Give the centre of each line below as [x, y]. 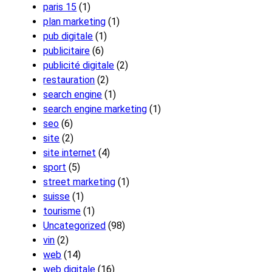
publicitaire [67, 50]
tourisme [62, 211]
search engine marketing [95, 109]
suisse [57, 196]
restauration [69, 80]
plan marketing [75, 21]
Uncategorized [75, 225]
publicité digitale [79, 65]
